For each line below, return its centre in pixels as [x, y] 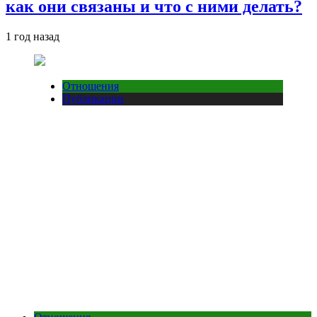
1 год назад [33, 36]
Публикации [93, 98]
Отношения [91, 86]
